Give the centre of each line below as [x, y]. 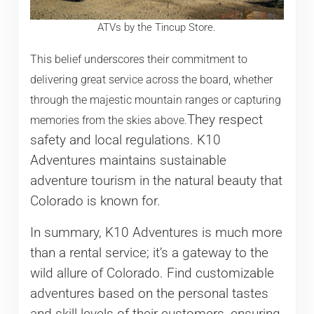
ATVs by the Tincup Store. [157, 27]
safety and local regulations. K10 [125, 140]
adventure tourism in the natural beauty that [156, 180]
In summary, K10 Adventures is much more [156, 232]
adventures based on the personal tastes [149, 293]
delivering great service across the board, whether [151, 79]
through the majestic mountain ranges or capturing [155, 100]
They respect [225, 120]
